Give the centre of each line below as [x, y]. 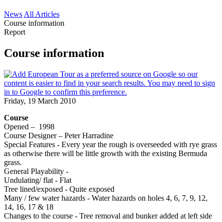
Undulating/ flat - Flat [38, 180]
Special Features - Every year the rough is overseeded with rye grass [111, 144]
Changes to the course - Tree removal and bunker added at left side [108, 216]
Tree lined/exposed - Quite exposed [59, 189]
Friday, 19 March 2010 [40, 101]
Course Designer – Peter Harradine [59, 135]
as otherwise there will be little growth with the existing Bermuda [106, 153]
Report [15, 32]
